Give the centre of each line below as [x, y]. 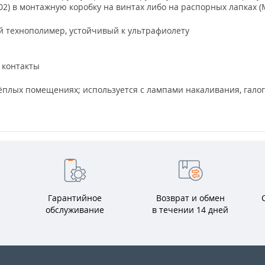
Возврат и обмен [190, 198]
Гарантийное [75, 198]
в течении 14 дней [190, 209]
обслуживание [75, 209]
